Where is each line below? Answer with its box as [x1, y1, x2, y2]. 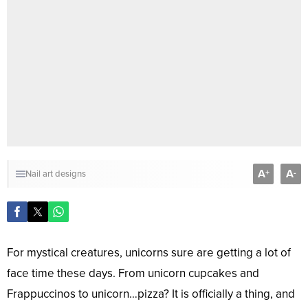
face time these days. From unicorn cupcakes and [7, 265, 259, 280]
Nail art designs [25, 168, 86, 179]
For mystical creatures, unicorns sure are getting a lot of [7, 245, 291, 260]
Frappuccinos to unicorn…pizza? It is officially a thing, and [7, 286, 295, 301]
